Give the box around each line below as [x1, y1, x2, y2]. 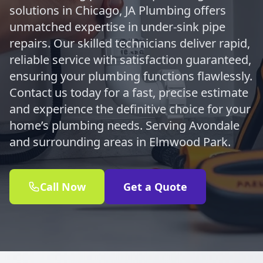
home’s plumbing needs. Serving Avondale [9, 117, 240, 133]
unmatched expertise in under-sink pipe [9, 19, 225, 35]
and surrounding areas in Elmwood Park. [9, 134, 231, 150]
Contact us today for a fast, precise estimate [9, 85, 248, 100]
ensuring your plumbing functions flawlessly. [9, 68, 252, 84]
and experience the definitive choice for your [9, 101, 251, 117]
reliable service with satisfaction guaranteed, [9, 52, 251, 68]
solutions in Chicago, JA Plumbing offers [9, 2, 226, 18]
